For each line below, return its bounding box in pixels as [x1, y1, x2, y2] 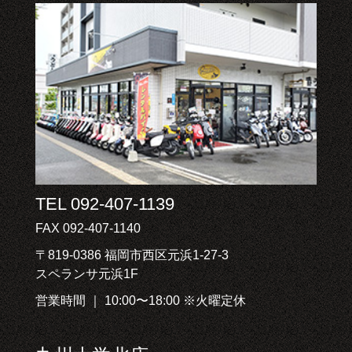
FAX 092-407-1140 [35, 221, 141, 235]
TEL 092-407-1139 [35, 193, 174, 214]
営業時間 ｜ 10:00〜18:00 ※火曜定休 [35, 293, 246, 307]
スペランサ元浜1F [35, 266, 138, 280]
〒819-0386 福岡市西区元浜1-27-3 [35, 247, 229, 262]
